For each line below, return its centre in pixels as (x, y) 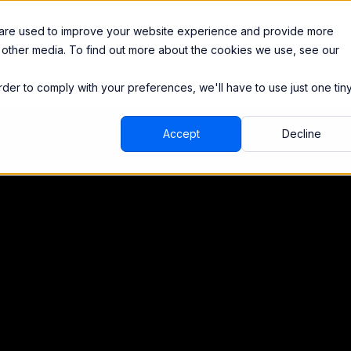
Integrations (42, 30)
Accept (181, 134)
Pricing (102, 30)
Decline (302, 134)
